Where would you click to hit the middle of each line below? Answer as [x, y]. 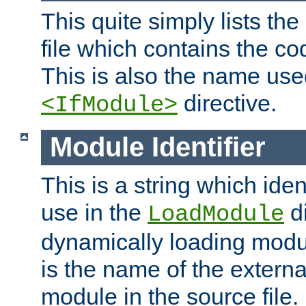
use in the [94, 212]
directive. [227, 103]
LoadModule [216, 214]
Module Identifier [157, 147]
